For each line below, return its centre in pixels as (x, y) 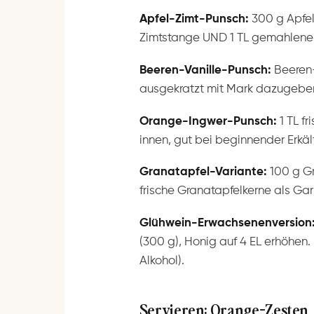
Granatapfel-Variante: (203, 172)
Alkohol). (162, 261)
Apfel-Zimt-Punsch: (194, 20)
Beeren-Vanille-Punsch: (205, 71)
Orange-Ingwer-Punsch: (208, 121)
